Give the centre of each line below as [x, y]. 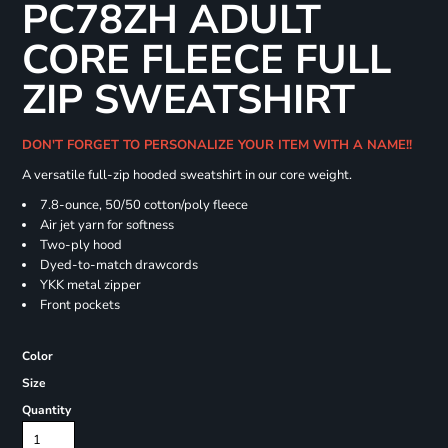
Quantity [46, 410]
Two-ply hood [80, 245]
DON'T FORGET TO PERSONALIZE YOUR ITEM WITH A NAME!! [220, 145]
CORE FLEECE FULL [206, 60]
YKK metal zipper [90, 285]
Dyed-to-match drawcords [118, 265]
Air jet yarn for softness [106, 225]
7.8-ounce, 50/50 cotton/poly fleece [143, 205]
